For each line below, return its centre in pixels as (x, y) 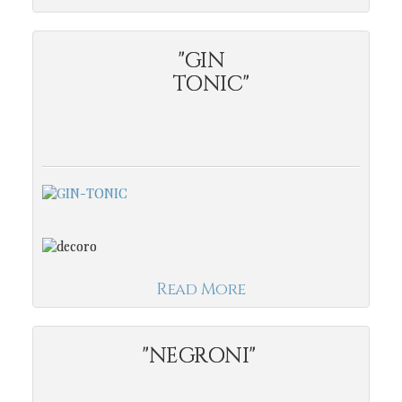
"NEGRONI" (201, 356)
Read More (201, 289)
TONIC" (201, 84)
